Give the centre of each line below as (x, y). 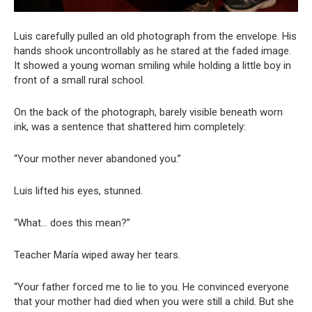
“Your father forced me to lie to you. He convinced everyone (151, 287)
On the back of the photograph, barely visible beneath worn (148, 112)
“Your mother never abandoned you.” (97, 159)
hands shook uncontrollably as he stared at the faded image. (153, 51)
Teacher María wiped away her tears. (97, 255)
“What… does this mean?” (72, 223)
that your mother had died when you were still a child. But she (154, 302)
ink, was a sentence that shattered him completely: (130, 127)
